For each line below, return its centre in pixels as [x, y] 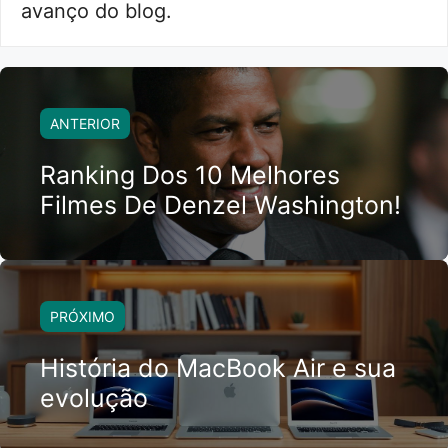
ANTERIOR [85, 124]
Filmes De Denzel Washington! [220, 205]
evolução [94, 398]
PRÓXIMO [82, 317]
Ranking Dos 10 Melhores [190, 175]
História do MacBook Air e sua [218, 368]
